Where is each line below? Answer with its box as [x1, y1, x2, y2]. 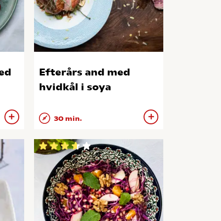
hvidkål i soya [38, 81, 111, 93]
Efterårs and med [38, 66, 130, 78]
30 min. [52, 114, 82, 123]
